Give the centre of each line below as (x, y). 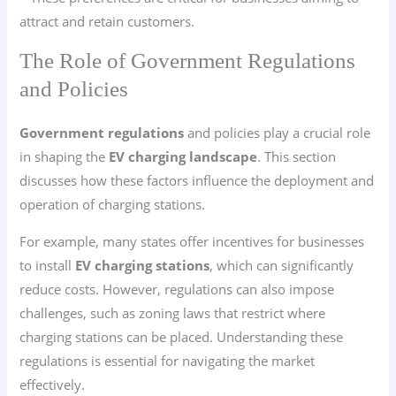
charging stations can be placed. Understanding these (182, 336)
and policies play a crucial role (278, 132)
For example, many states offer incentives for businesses (192, 241)
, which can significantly (282, 265)
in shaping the (65, 156)
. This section (297, 156)
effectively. (53, 384)
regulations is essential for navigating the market (168, 360)
